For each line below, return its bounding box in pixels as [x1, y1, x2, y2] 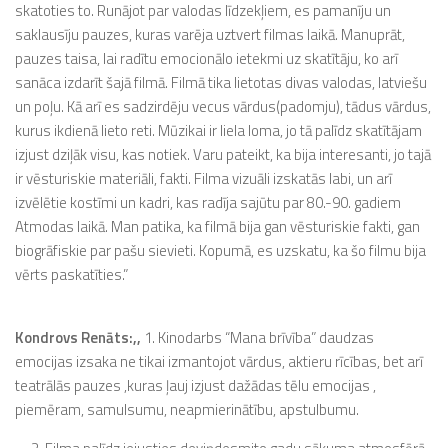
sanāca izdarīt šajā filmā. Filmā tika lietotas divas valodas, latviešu [15, 71, 427, 94]
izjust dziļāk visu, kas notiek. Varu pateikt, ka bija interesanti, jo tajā [15, 143, 431, 166]
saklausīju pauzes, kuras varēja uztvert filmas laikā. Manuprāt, [15, 23, 405, 46]
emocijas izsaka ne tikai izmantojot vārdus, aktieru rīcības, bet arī [15, 350, 423, 373]
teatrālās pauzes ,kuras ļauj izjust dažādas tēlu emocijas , [15, 374, 376, 397]
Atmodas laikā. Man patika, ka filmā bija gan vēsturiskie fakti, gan [15, 215, 420, 238]
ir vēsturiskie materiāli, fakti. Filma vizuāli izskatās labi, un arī [15, 167, 392, 190]
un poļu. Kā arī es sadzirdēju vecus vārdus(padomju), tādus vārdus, [15, 95, 431, 118]
